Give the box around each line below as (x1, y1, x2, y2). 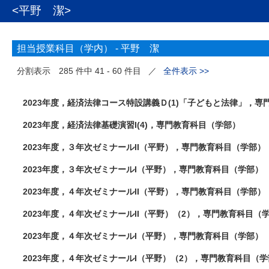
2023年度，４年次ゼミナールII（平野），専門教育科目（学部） (23, 187, 265, 196)
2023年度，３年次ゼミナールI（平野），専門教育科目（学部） (23, 165, 263, 174)
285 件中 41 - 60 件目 (59, 66, 144, 76)
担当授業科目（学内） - (17, 43, 121, 53)
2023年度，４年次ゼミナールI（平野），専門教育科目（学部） (23, 231, 263, 241)
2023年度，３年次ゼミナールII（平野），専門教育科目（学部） (23, 142, 265, 152)
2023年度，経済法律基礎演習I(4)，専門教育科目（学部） (23, 120, 240, 130)
